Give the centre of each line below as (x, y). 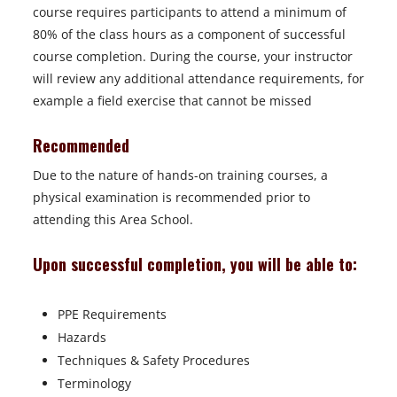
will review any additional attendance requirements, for (198, 79)
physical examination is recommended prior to (171, 198)
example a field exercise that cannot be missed (172, 101)
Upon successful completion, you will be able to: (195, 265)
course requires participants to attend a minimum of (190, 12)
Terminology (94, 384)
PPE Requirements (112, 315)
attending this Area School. (115, 220)
